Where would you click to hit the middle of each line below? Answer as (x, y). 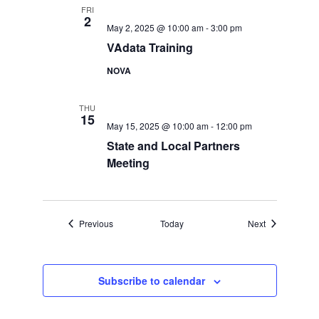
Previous (96, 223)
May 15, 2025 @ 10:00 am (157, 126)
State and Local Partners (173, 146)
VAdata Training (150, 47)
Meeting (128, 163)
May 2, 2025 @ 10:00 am (155, 27)
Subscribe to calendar (152, 281)
